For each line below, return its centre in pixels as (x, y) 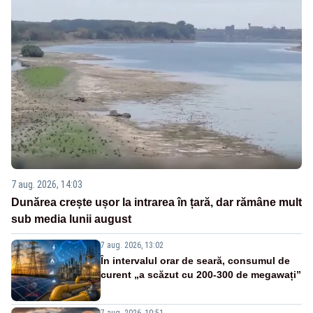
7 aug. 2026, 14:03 (47, 184)
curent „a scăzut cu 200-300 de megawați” (201, 274)
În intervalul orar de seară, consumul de (195, 260)
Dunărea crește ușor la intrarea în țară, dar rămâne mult (156, 202)
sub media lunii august (71, 219)
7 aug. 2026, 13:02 (132, 245)
